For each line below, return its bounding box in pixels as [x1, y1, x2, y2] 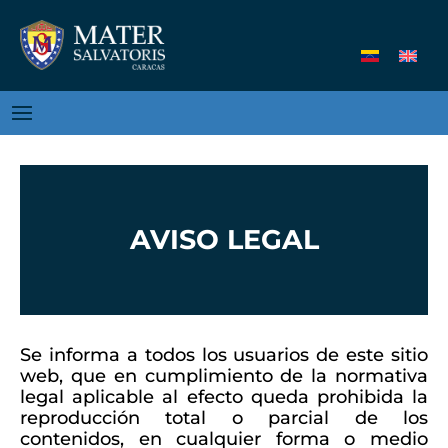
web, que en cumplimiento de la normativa [20, 365, 428, 387]
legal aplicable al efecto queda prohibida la [20, 386, 428, 408]
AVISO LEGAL [129, 223, 319, 256]
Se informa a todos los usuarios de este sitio [20, 344, 428, 366]
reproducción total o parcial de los [20, 407, 428, 429]
